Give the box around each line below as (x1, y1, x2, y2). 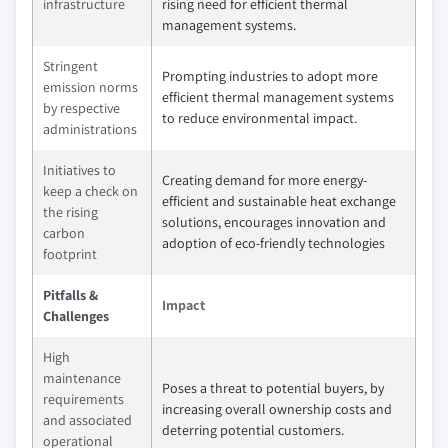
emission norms (43, 78, 138, 96)
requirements (43, 390, 124, 408)
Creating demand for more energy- (162, 171, 367, 189)
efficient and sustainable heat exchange (162, 192, 396, 210)
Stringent (43, 57, 98, 75)
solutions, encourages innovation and (162, 213, 386, 231)
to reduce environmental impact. (162, 109, 357, 127)
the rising (43, 203, 98, 221)
